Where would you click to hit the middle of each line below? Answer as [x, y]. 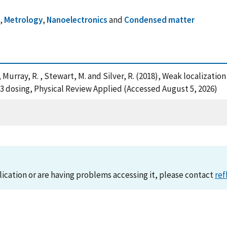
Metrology [24, 20]
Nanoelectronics [77, 20]
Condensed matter [160, 20]
